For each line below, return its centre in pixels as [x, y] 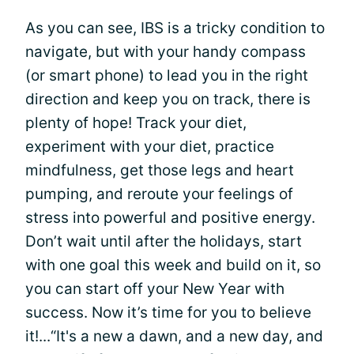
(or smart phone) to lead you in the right [167, 75]
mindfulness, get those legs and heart [160, 170]
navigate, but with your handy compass [166, 52]
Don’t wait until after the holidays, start [164, 241]
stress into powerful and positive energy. [170, 218]
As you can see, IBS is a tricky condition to [175, 28]
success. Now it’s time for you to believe [168, 313]
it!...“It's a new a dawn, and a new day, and [174, 336]
